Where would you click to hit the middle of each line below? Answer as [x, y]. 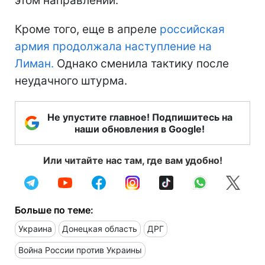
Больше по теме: [54, 210]
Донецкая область [100, 228]
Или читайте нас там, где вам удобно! [132, 160]
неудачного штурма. [71, 80]
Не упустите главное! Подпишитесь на [140, 117]
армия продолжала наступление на [113, 46]
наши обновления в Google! [140, 129]
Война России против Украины [80, 250]
